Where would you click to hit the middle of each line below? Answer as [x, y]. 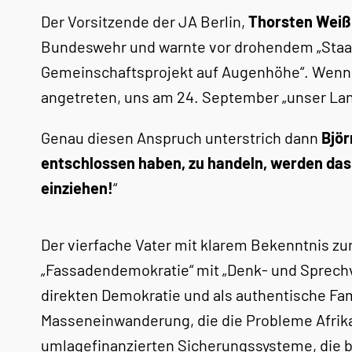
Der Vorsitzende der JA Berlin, [145, 21]
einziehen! [77, 188]
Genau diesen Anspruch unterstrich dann [181, 137]
